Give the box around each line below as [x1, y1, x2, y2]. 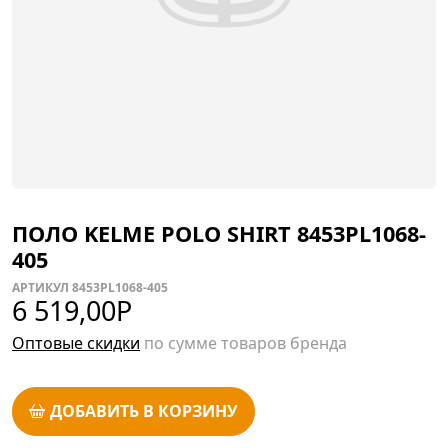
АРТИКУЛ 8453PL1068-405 [12, 279, 168, 297]
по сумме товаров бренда [140, 332, 347, 355]
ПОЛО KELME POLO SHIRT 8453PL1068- [12, 219, 426, 249]
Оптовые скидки [12, 332, 140, 355]
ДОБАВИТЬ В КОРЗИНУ [50, 400, 239, 423]
